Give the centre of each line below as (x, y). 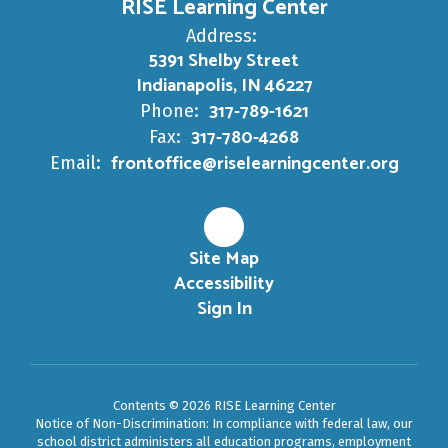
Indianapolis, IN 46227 (224, 86)
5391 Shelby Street (224, 61)
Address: (221, 36)
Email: (75, 163)
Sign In (224, 309)
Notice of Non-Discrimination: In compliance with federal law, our (224, 423)
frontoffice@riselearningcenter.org (254, 164)
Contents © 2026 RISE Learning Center (224, 405)
